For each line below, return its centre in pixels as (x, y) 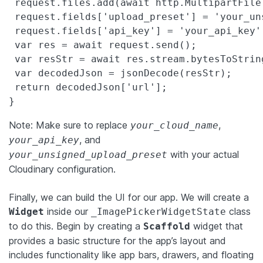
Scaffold (167, 226)
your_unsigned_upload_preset (88, 154)
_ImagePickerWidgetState (159, 211)
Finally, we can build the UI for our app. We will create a (129, 197)
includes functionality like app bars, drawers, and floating (131, 254)
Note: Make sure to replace (70, 125)
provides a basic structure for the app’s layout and (117, 240)
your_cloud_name (174, 125)
